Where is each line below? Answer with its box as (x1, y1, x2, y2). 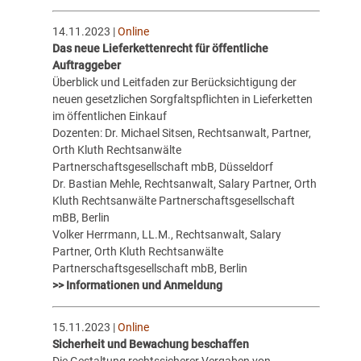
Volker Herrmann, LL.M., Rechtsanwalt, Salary (52, 228, 281, 242)
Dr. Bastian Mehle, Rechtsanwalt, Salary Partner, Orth (52, 177, 317, 191)
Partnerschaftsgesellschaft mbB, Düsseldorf (52, 160, 273, 174)
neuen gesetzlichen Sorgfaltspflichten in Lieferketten (52, 93, 313, 106)
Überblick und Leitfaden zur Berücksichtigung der (52, 76, 297, 89)
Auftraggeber (52, 59, 121, 73)
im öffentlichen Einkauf (52, 110, 167, 123)
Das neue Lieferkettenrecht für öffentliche (52, 42, 268, 56)
